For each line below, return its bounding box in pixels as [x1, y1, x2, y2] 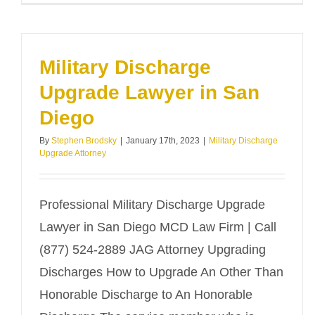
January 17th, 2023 [126, 136, 200, 146]
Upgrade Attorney [39, 148, 106, 158]
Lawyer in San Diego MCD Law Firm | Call [39, 220, 276, 234]
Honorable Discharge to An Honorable [39, 288, 252, 302]
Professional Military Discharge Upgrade [39, 198, 265, 212]
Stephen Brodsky [51, 136, 117, 146]
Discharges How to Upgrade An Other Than [39, 265, 283, 279]
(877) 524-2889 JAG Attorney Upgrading [39, 243, 266, 257]
